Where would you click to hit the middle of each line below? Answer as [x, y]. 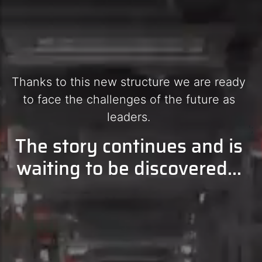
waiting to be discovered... [129, 169]
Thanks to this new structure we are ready [129, 82]
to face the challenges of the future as [129, 100]
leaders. [129, 117]
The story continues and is [129, 146]
